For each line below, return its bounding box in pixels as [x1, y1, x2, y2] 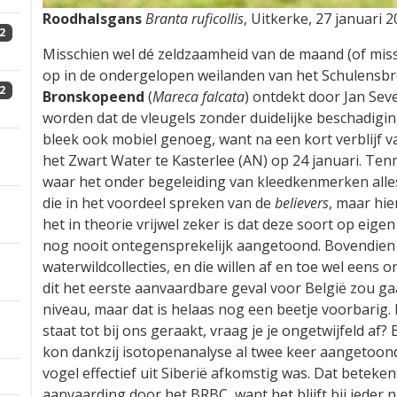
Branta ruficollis [145, 8, 244, 28]
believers [275, 192, 329, 213]
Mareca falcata [152, 86, 245, 106]
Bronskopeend [43, 86, 144, 106]
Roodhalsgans [43, 8, 142, 28]
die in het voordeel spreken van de [43, 192, 275, 213]
